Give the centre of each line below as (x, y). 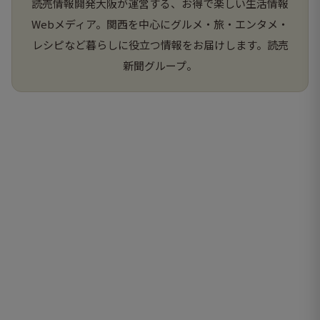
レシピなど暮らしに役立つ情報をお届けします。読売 (160, 44)
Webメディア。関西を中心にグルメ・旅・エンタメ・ (160, 24)
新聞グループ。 (160, 65)
